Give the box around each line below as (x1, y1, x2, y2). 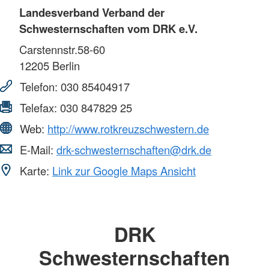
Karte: (17, 162, 52, 178)
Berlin (49, 57, 80, 73)
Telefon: (17, 78, 61, 94)
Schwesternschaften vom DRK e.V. (19, 20, 198, 37)
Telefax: (17, 99, 60, 115)
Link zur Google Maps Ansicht (52, 162, 196, 178)
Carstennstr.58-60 (19, 41, 105, 57)
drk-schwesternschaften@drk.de (56, 141, 211, 157)
